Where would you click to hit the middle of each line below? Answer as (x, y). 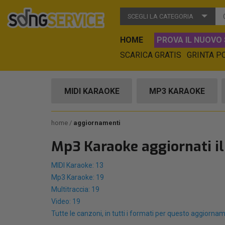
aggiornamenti (97, 123)
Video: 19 (66, 201)
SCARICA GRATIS (151, 55)
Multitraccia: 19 (75, 189)
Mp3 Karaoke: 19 (78, 177)
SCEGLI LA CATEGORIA (160, 16)
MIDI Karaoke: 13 (77, 165)
